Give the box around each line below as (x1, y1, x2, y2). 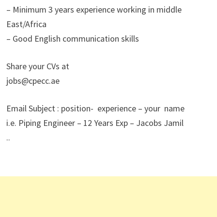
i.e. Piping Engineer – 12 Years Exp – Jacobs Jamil (6, 117, 186, 128)
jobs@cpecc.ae (6, 75, 60, 86)
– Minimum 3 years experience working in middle (6, 4, 182, 15)
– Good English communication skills (6, 33, 139, 44)
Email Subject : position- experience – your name (6, 103, 185, 114)
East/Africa (6, 18, 46, 30)
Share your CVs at (6, 61, 69, 72)
